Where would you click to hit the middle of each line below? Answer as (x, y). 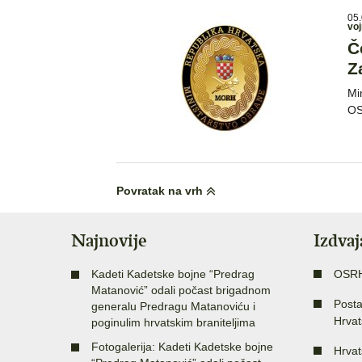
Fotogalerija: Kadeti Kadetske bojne (182, 346)
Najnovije (109, 240)
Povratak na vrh (161, 190)
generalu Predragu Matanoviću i (173, 306)
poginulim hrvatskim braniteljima (173, 322)
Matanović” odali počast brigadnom (181, 290)
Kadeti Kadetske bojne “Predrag (173, 274)
